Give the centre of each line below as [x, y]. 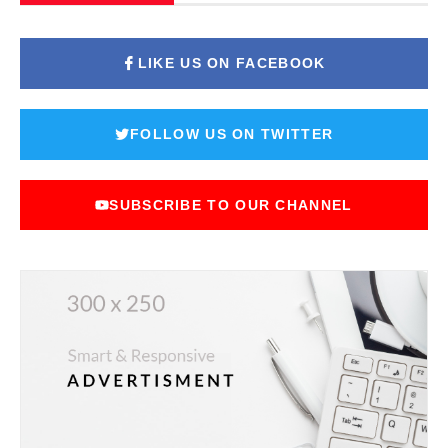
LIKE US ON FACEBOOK [231, 62]
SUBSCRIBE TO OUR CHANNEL [231, 204]
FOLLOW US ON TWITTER [232, 133]
